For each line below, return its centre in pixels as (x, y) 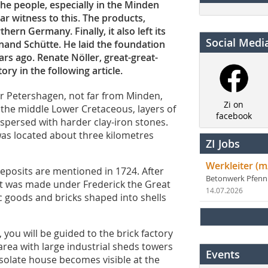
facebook (234, 116)
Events (223, 255)
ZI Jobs (223, 144)
